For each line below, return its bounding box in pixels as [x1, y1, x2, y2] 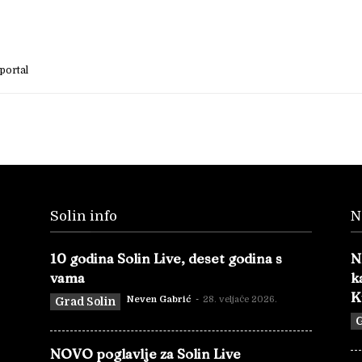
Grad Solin [55, 295, 116, 308]
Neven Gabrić [127, 294, 192, 305]
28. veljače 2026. [203, 294, 277, 305]
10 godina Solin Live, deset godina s [50, 250, 282, 267]
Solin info [50, 208, 117, 224]
